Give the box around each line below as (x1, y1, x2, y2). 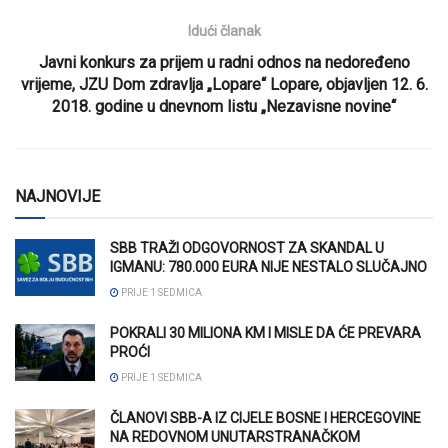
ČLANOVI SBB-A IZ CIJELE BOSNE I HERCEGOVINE (110, 409, 421, 426)
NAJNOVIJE (15, 186, 100, 206)
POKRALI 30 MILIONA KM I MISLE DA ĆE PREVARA (110, 324, 421, 341)
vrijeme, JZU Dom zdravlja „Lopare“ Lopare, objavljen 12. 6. (20, 74, 428, 94)
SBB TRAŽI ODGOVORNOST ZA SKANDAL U (110, 239, 384, 256)
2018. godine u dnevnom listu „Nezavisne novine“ (52, 96, 396, 116)
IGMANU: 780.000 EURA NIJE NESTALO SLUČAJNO (110, 258, 427, 275)
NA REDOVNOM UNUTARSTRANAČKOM (110, 428, 360, 445)
